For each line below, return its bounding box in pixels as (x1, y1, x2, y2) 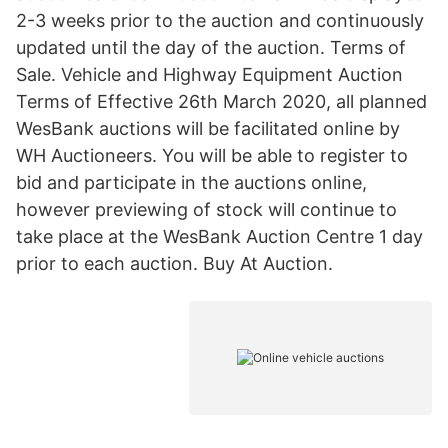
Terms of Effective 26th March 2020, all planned (16, 91, 427, 112)
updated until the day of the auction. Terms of (16, 37, 406, 58)
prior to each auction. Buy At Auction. (16, 253, 333, 274)
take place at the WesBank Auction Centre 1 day (16, 226, 423, 247)
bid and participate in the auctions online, (16, 172, 367, 193)
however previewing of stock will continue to (16, 199, 397, 220)
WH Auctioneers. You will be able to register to (16, 145, 408, 166)
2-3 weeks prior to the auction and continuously (16, 10, 424, 31)
